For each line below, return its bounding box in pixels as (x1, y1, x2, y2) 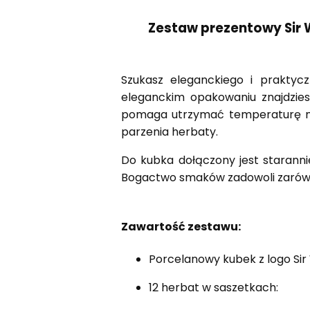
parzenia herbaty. (120, 124, 218, 140)
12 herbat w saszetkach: (148, 279, 278, 295)
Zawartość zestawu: (120, 219, 241, 235)
